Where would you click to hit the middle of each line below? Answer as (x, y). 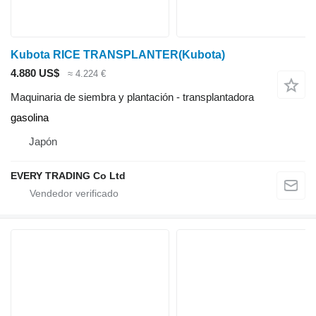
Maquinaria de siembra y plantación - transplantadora (132, 97)
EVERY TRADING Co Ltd (68, 176)
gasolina (30, 118)
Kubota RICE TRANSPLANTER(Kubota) (118, 54)
